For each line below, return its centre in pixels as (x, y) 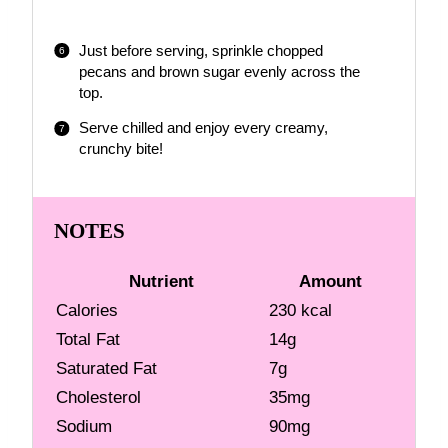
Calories (87, 311)
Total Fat (88, 340)
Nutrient (162, 282)
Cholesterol (99, 398)
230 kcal (301, 311)
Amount (330, 282)
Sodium (84, 427)
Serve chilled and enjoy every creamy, (203, 128)
